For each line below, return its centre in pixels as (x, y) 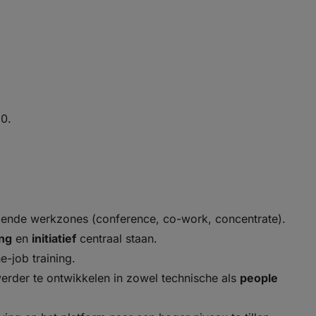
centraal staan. (117, 238)
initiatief (54, 238)
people (259, 278)
